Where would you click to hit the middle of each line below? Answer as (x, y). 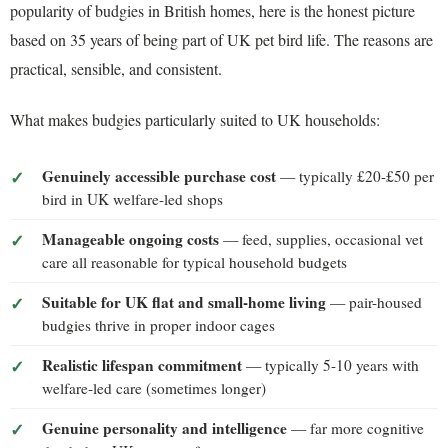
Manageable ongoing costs (130, 238)
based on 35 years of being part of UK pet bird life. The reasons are (221, 39)
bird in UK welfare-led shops (132, 198)
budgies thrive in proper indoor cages (158, 324)
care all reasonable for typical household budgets (194, 261)
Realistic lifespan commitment (142, 364)
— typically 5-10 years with (330, 364)
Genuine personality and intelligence (164, 427)
